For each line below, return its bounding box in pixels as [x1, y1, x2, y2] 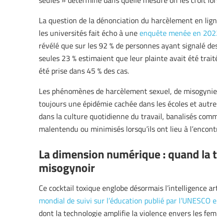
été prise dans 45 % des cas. [39, 65, 129, 77]
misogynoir [39, 159, 95, 176]
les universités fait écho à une [39, 28, 139, 39]
